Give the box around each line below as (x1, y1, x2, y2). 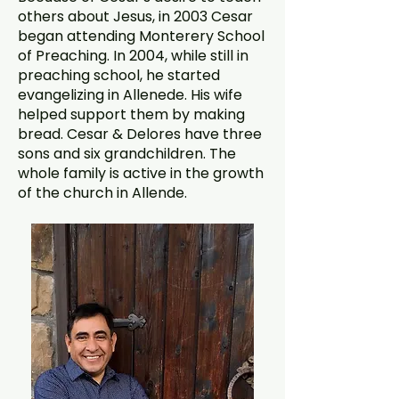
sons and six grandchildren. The (18, 143, 236, 164)
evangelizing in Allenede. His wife (18, 85, 242, 105)
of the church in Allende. (18, 183, 187, 203)
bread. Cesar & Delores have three (18, 124, 262, 144)
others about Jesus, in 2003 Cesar (18, 6, 253, 27)
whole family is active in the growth (18, 163, 264, 183)
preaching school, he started (18, 65, 220, 85)
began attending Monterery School (18, 26, 265, 46)
